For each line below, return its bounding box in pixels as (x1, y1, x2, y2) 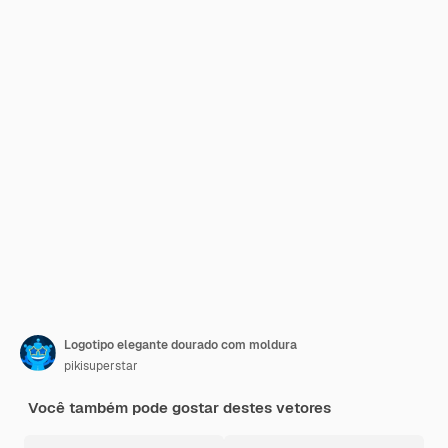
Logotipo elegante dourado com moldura (64, 337, 297, 353)
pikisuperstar (64, 358, 138, 374)
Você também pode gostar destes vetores (28, 398, 331, 417)
